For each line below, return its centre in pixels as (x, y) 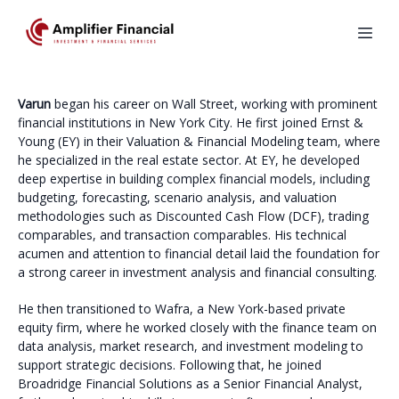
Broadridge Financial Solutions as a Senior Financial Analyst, (190, 383)
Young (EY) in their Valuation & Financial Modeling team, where (199, 141)
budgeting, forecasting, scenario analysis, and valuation (177, 197)
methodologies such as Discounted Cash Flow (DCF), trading (193, 216)
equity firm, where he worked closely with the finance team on (197, 327)
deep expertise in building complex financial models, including (194, 179)
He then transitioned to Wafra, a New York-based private (182, 309)
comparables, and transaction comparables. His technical (182, 235)
